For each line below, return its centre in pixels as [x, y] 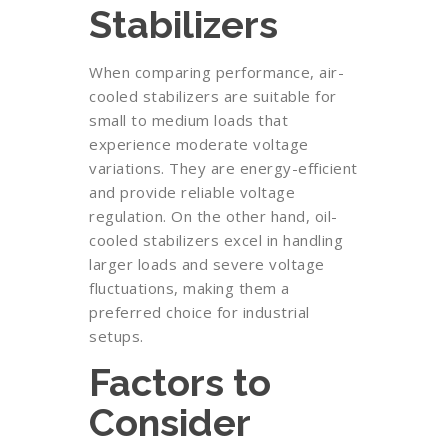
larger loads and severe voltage [207, 264]
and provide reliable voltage [192, 192]
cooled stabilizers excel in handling [216, 240]
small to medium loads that [188, 120]
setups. [116, 336]
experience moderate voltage [199, 144]
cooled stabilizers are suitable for [213, 96]
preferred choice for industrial [199, 312]
